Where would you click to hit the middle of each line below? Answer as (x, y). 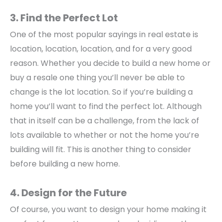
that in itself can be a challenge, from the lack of (105, 120)
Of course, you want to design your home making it (108, 209)
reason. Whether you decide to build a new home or (110, 63)
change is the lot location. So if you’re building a (101, 92)
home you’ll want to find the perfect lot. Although (106, 106)
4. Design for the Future (68, 193)
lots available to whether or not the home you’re (105, 135)
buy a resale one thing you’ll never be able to (97, 77)
